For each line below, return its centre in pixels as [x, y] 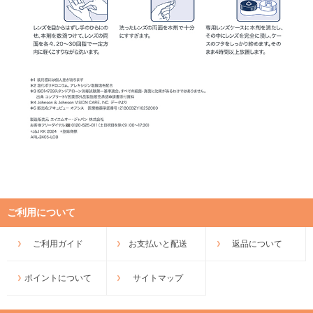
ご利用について [41, 212]
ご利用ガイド [58, 243]
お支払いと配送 [158, 243]
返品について [257, 243]
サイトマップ [158, 278]
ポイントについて [58, 278]
